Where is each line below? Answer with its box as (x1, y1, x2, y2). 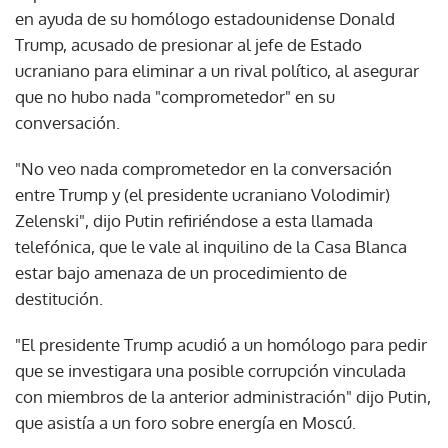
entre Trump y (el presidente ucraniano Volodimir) (15, 183, 390, 205)
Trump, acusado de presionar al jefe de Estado (15, 33, 362, 55)
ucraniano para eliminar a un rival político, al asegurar (15, 59, 419, 81)
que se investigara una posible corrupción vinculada (15, 359, 406, 381)
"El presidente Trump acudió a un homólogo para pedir (15, 333, 427, 355)
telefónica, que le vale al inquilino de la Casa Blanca (15, 235, 407, 257)
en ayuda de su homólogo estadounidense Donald (15, 7, 395, 29)
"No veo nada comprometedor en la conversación (15, 157, 392, 179)
